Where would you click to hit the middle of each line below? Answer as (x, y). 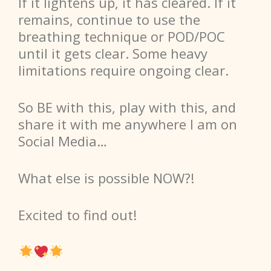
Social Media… (63, 141)
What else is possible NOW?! (106, 178)
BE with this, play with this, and (135, 107)
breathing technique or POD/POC (122, 37)
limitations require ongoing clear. (123, 70)
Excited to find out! (77, 215)
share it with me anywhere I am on (128, 124)
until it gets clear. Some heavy (113, 54)
